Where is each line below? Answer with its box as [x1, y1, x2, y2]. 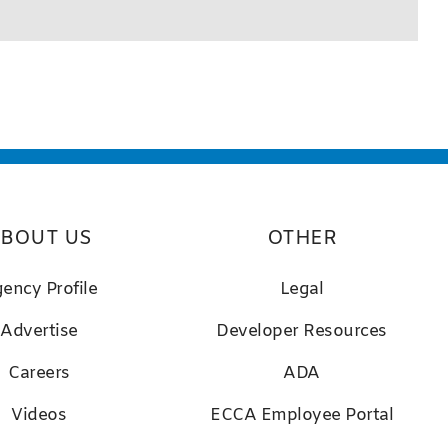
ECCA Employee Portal [210, 403, 394, 427]
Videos [11, 403, 67, 427]
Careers [8, 361, 70, 385]
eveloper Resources [228, 319, 387, 343]
